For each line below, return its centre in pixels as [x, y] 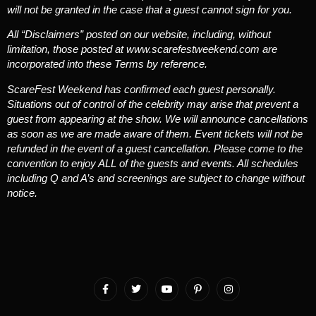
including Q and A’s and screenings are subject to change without [156, 178]
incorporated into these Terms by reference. [107, 64]
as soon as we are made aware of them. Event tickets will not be [155, 133]
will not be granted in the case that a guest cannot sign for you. [150, 9]
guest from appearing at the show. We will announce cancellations [158, 119]
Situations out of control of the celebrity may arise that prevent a [153, 104]
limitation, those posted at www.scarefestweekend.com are [142, 49]
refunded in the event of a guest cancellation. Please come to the [155, 148]
